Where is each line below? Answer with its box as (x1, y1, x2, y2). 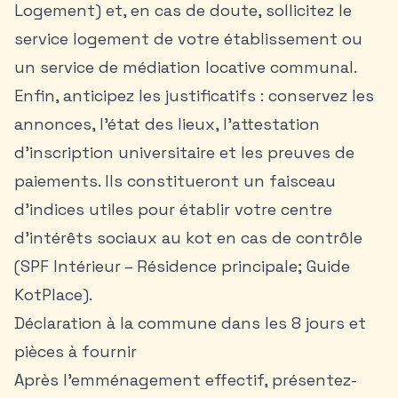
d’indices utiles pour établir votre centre (14, 199, 332, 219)
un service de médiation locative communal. (14, 57, 357, 77)
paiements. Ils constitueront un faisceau (14, 171, 336, 191)
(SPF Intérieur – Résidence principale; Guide (14, 256, 350, 276)
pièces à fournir (14, 341, 137, 362)
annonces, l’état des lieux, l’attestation (14, 114, 320, 134)
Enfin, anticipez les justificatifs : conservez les (14, 85, 374, 106)
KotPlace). (14, 284, 92, 305)
